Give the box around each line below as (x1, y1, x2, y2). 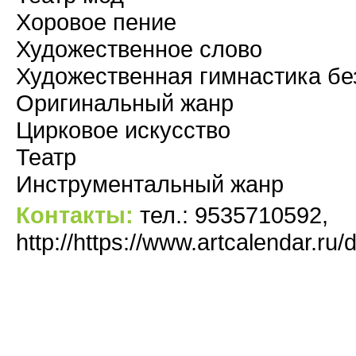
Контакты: (16, 202, 133, 228)
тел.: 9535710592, (133, 202, 328, 228)
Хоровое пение (16, 9, 176, 35)
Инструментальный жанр (16, 171, 284, 197)
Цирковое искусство (16, 117, 230, 143)
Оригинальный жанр (16, 90, 234, 116)
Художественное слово (16, 36, 262, 62)
